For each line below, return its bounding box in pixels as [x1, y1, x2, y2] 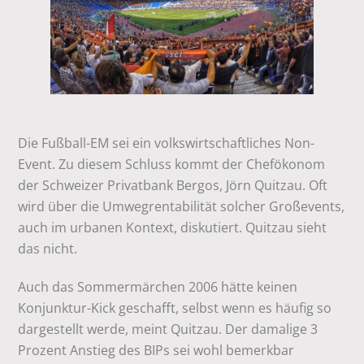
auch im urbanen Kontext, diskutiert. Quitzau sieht [18, 218, 327, 236]
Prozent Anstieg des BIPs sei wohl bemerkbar [18, 340, 295, 359]
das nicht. [18, 239, 81, 258]
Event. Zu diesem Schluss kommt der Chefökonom [18, 154, 326, 173]
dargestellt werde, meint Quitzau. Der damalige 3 [18, 319, 318, 338]
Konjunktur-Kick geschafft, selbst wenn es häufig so [18, 298, 332, 317]
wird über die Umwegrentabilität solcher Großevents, [18, 197, 345, 215]
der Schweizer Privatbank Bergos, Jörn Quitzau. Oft [18, 175, 328, 194]
